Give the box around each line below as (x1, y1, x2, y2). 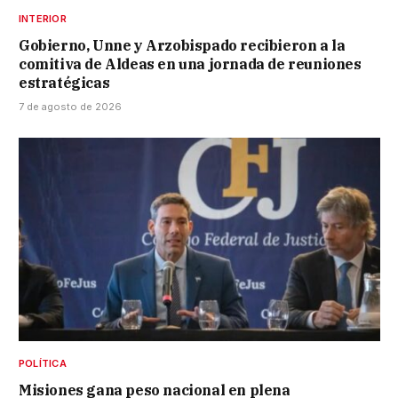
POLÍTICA (19, 357, 67, 370)
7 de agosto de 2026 (19, 100, 122, 114)
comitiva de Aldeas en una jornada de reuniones (19, 55, 362, 74)
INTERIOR (19, 12, 67, 26)
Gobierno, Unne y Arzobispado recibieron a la (19, 36, 346, 55)
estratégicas (19, 74, 110, 92)
